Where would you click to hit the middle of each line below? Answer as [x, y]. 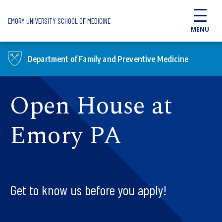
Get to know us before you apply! [88, 190]
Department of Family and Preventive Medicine [108, 59]
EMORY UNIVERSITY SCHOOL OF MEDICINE [59, 21]
